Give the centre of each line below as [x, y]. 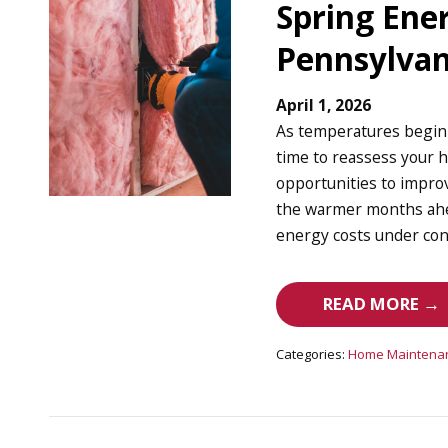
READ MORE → [382, 304]
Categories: [311, 354]
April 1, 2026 [324, 105]
